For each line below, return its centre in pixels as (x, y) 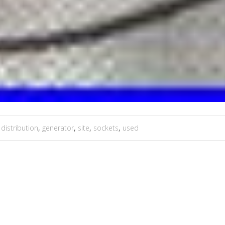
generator (58, 128)
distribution (20, 128)
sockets (106, 128)
